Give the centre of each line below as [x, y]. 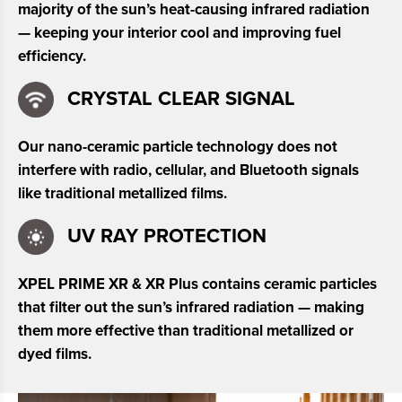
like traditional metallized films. [122, 193]
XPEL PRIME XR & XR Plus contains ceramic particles [197, 284]
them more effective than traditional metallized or [186, 330]
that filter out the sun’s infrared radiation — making [191, 307]
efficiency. [52, 56]
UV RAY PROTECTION [167, 236]
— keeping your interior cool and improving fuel [179, 32]
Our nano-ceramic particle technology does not [178, 146]
